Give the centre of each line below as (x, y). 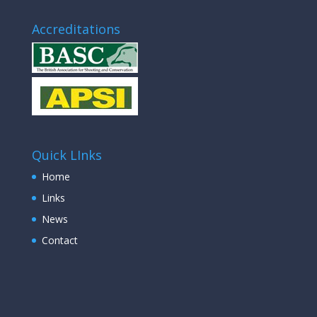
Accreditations (76, 29)
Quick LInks (67, 155)
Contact (59, 241)
